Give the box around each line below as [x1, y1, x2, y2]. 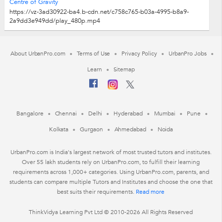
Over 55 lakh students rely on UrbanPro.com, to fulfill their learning [22, 158, 200, 166]
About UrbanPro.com [10, 50, 65, 58]
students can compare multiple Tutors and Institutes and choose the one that [9, 178, 213, 186]
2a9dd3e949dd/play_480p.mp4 [9, 16, 100, 26]
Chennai [55, 110, 77, 118]
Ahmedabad [114, 125, 146, 134]
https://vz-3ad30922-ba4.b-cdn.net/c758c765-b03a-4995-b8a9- [9, 7, 189, 17]
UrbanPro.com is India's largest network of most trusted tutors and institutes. [10, 148, 212, 157]
